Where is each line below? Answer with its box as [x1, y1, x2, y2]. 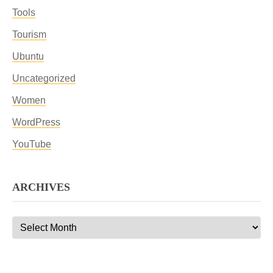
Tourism [12, 29, 46, 40]
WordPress [12, 117, 60, 127]
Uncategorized [12, 73, 76, 83]
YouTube [12, 139, 51, 149]
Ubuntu [12, 51, 44, 62]
